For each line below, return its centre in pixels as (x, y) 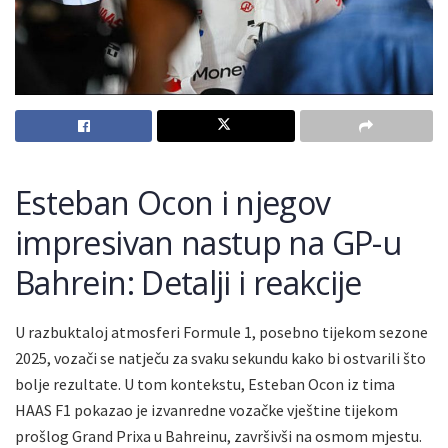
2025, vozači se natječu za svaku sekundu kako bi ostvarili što (220, 357)
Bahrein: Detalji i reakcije (188, 282)
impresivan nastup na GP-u (208, 242)
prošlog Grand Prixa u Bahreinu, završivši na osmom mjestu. (218, 435)
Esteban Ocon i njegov (173, 202)
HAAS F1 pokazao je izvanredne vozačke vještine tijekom (206, 409)
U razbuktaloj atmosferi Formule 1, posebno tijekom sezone (221, 331)
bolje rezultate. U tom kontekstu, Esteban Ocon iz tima (205, 383)
